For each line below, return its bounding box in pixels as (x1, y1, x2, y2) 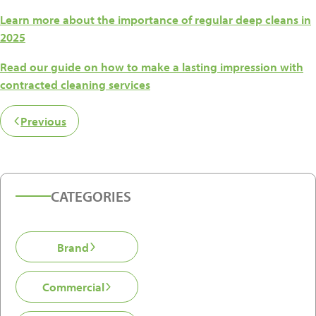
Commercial (42, 279, 104, 295)
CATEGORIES (51, 186, 132, 205)
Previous (20, 114, 67, 129)
